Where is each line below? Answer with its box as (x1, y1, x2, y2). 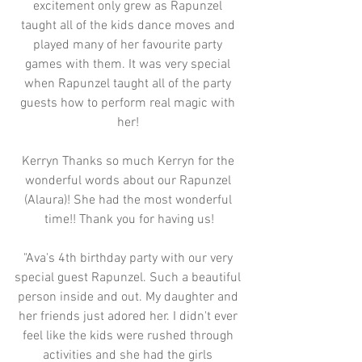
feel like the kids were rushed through (22, 328, 237, 344)
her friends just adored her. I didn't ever (18, 309, 241, 325)
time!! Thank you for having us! (44, 212, 214, 228)
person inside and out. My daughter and (17, 289, 242, 305)
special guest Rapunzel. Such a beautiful (15, 270, 244, 286)
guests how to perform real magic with (20, 95, 238, 112)
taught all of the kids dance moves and (20, 18, 238, 34)
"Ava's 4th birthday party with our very (23, 250, 236, 267)
